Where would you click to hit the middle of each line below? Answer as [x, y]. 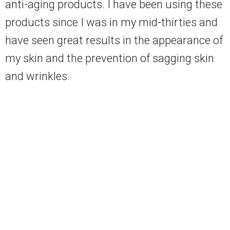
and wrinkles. [37, 76]
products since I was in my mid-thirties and [111, 23]
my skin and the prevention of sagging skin [110, 59]
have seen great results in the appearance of [114, 41]
